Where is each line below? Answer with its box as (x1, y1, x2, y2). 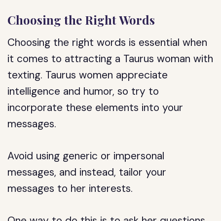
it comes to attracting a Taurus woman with (7, 52, 214, 66)
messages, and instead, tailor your (7, 165, 167, 179)
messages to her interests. (7, 182, 133, 195)
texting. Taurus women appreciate (7, 68, 168, 82)
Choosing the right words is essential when (7, 36, 208, 49)
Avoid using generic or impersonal (7, 149, 165, 163)
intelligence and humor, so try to (7, 84, 159, 98)
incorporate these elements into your (7, 101, 184, 114)
